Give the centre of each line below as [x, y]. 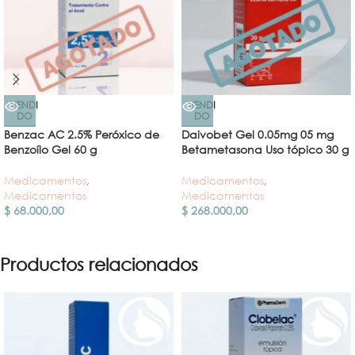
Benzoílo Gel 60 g [50, 149]
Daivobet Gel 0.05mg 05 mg [258, 134]
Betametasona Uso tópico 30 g [265, 149]
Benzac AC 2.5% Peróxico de [82, 134]
